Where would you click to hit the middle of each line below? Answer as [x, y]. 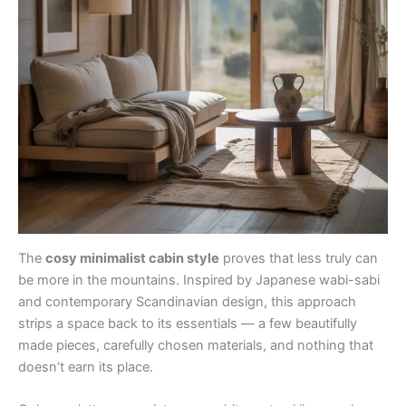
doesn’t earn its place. [86, 367]
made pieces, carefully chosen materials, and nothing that [196, 345]
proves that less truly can [299, 258]
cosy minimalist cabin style [132, 258]
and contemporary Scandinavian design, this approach [187, 301]
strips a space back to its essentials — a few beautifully [188, 323]
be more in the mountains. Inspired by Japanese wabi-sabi [199, 280]
